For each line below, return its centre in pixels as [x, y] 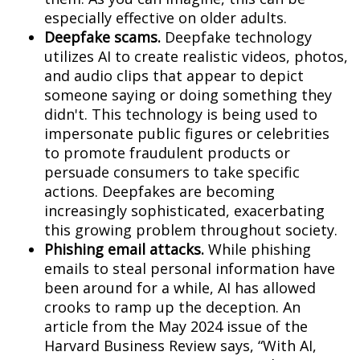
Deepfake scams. [102, 37]
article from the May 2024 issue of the [176, 327]
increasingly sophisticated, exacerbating [184, 211]
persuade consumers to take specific [172, 172]
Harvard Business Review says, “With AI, [180, 346]
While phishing [258, 250]
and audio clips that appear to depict [174, 76]
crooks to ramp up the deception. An [172, 307]
